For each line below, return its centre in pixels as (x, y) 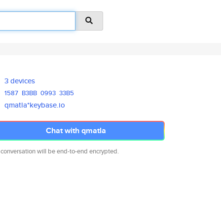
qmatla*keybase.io (35, 105)
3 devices (20, 81)
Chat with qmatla (76, 130)
